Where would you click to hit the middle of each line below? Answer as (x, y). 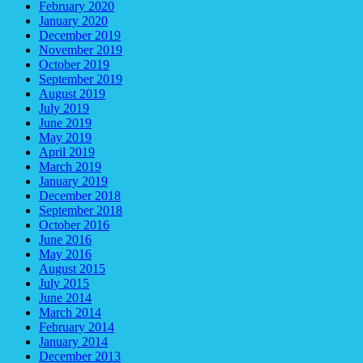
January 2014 (73, 341)
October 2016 (74, 224)
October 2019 (74, 64)
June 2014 (65, 297)
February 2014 (77, 327)
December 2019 (80, 35)
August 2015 (72, 268)
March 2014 (70, 312)
